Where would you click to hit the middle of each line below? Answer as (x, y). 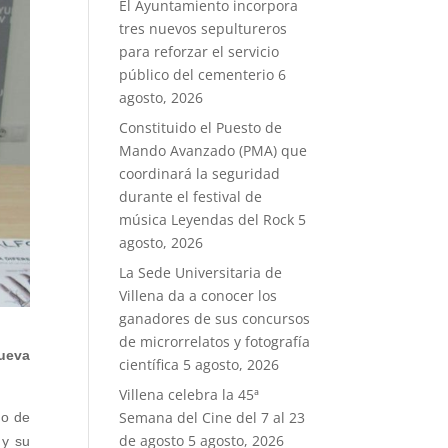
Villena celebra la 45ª (189, 394)
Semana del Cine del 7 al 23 (212, 417)
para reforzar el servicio (199, 51)
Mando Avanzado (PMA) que (213, 150)
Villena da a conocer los (198, 295)
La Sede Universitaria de (201, 272)
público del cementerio (197, 74)
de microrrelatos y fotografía (215, 341)
